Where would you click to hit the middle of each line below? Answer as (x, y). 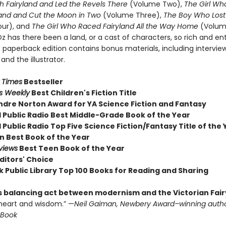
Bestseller (42, 82)
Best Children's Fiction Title (83, 93)
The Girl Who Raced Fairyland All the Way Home (116, 26)
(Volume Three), (132, 15)
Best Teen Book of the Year (71, 148)
